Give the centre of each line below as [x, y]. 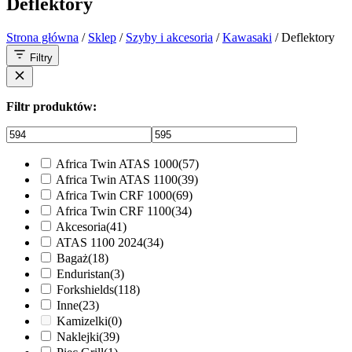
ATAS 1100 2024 [99, 242]
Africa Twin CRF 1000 [114, 195]
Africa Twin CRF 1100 [114, 211]
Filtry [41, 57]
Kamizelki [82, 321]
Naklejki [78, 336]
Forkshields [85, 289]
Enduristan [83, 273]
